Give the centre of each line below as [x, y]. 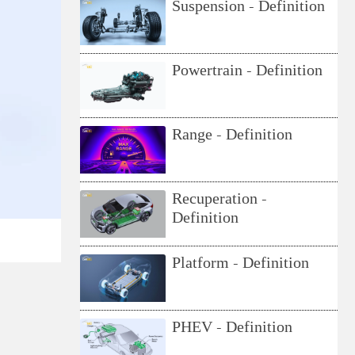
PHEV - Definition [233, 328]
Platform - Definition [241, 263]
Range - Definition [233, 135]
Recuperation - [220, 199]
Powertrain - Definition [248, 71]
